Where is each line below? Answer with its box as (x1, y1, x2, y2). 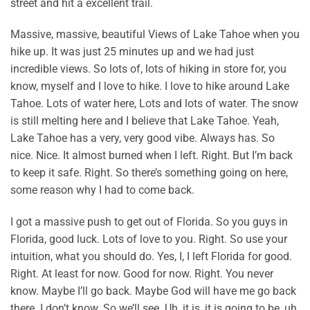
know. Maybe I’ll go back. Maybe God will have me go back (10, 284, 296, 298)
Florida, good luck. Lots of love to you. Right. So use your (10, 232, 287, 246)
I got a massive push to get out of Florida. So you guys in (10, 215, 288, 229)
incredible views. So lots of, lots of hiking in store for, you (10, 62, 286, 76)
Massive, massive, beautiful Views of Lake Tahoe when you (10, 28, 300, 42)
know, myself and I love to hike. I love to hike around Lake (10, 80, 289, 93)
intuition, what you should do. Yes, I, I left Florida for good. (10, 250, 292, 264)
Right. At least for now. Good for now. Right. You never (10, 267, 273, 281)
